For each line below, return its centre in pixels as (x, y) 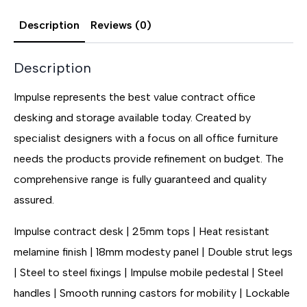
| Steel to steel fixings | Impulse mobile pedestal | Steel (148, 272)
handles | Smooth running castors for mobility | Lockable (152, 293)
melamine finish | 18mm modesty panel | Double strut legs (153, 251)
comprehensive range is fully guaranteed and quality (140, 179)
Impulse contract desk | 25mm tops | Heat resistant (142, 231)
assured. (34, 199)
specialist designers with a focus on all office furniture (146, 138)
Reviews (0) (121, 25)
